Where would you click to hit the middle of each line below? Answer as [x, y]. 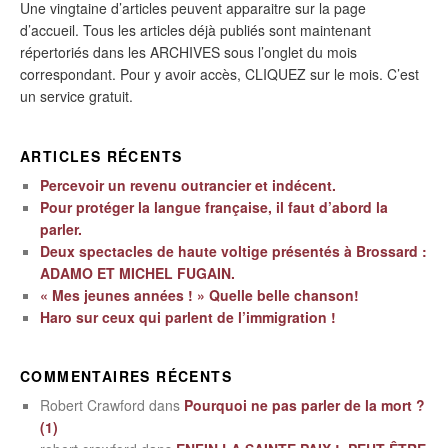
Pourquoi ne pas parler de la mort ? [304, 405]
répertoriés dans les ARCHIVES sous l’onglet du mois [188, 51]
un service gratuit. [76, 95]
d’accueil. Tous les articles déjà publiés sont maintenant [195, 29]
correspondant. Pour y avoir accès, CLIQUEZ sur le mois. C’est [219, 73]
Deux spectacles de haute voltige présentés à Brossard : [233, 250]
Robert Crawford [92, 405]
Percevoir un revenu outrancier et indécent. [188, 184]
